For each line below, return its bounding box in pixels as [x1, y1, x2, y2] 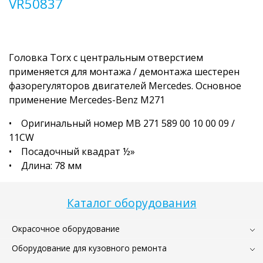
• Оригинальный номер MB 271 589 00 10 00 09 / [9, 116, 235, 130]
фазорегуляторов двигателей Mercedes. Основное [9, 79, 241, 92]
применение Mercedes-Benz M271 [9, 93, 165, 106]
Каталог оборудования [66, 194, 197, 211]
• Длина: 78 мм [9, 159, 82, 172]
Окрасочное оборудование [12, 222, 120, 234]
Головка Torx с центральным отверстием [9, 50, 203, 64]
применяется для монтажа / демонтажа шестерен [9, 65, 240, 78]
